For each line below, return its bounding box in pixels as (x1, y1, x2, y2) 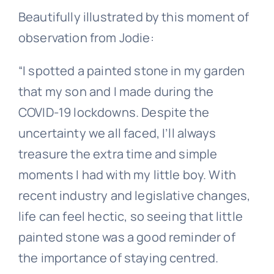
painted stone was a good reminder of (18, 228, 235, 245)
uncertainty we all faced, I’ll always (18, 124, 216, 141)
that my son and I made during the (18, 83, 214, 100)
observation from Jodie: (18, 29, 154, 46)
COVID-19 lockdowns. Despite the (18, 103, 209, 120)
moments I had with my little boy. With (18, 166, 237, 183)
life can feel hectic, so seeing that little (18, 207, 243, 224)
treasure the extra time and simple (18, 145, 218, 162)
